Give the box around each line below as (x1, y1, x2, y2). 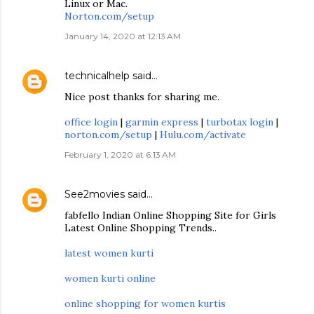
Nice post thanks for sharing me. (64, 90, 219, 103)
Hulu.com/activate (160, 128, 246, 141)
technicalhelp (64, 69, 130, 82)
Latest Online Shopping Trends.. (64, 221, 217, 234)
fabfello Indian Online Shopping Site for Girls (64, 209, 276, 221)
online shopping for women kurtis (64, 297, 226, 310)
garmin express (125, 116, 198, 128)
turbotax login (206, 116, 273, 128)
